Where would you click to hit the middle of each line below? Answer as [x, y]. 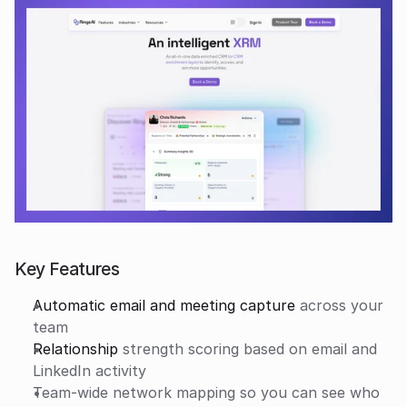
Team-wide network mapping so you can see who [206, 392]
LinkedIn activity [89, 370]
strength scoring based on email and [248, 348]
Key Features [67, 268]
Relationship [75, 348]
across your [339, 305]
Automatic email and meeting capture [164, 305]
